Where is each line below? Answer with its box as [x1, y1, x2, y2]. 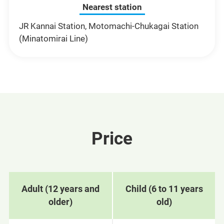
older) [48, 196, 72, 207]
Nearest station [82, 2, 142, 12]
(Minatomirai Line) [18, 33, 88, 44]
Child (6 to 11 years [125, 183, 203, 194]
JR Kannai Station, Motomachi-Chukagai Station [18, 21, 198, 31]
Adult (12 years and [21, 183, 99, 194]
